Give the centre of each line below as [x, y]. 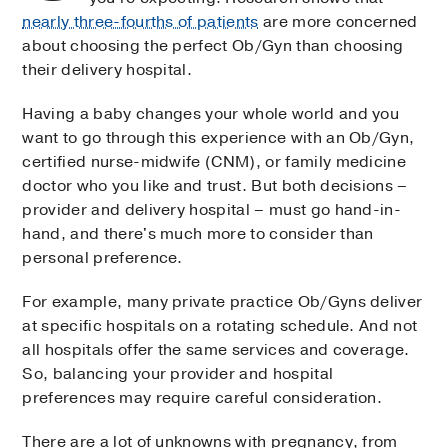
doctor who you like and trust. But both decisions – [215, 185]
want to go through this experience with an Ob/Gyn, [218, 137]
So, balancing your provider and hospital [178, 373]
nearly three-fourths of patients [140, 21]
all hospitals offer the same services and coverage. [216, 349]
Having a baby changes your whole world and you [211, 113]
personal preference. [102, 257]
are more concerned [338, 21]
